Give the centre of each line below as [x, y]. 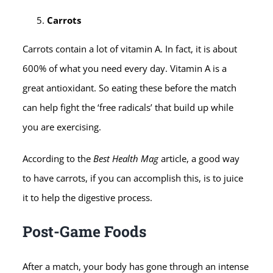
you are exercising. [62, 126]
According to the [58, 158]
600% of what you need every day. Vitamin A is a [125, 68]
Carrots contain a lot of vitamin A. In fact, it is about [130, 48]
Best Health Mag [127, 158]
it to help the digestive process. [88, 197]
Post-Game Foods [85, 232]
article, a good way [200, 158]
